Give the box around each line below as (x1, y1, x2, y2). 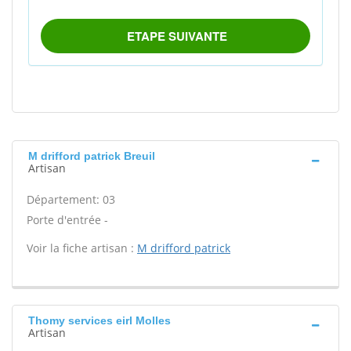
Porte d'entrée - (27, 212, 108, 227)
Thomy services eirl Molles (28, 314, 171, 327)
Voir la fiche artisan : (27, 241, 137, 255)
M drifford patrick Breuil (28, 150, 155, 162)
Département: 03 (27, 192, 115, 207)
